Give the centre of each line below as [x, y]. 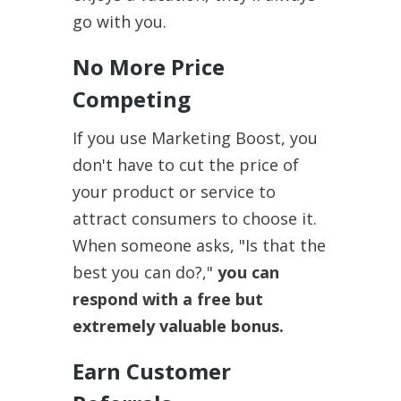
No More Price [148, 66]
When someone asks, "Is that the [199, 245]
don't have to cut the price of [185, 164]
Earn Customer [151, 371]
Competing [131, 98]
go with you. [119, 21]
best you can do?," [145, 272]
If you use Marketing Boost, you [195, 137]
